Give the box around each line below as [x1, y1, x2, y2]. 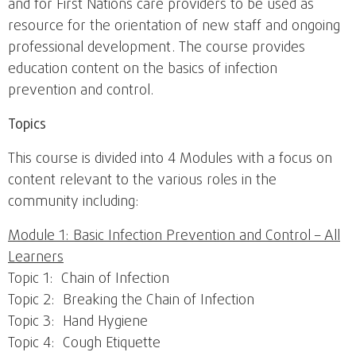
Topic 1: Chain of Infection [8, 269, 169, 291]
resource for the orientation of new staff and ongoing [8, 16, 340, 38]
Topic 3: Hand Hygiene [8, 311, 148, 334]
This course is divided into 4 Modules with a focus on [8, 149, 332, 171]
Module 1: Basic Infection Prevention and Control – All [8, 226, 340, 248]
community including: [8, 192, 139, 214]
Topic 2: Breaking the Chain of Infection [8, 290, 254, 312]
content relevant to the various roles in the [8, 170, 277, 192]
